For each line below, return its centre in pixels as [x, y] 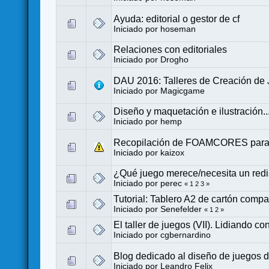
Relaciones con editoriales [171, 49]
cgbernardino [186, 235]
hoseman [178, 29]
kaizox [173, 153]
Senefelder [181, 209]
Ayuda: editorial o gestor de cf [177, 19]
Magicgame [183, 91]
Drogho [175, 59]
